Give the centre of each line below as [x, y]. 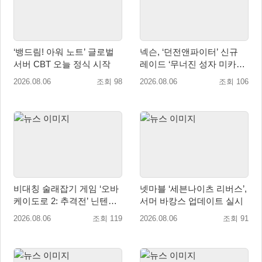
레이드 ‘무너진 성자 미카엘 [192, 64]
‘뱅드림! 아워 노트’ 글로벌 [64, 52]
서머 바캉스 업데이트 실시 [192, 201]
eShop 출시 [36, 213]
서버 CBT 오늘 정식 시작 [62, 64]
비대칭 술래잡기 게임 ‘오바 [66, 188]
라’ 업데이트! [165, 77]
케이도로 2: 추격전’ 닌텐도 [65, 201]
